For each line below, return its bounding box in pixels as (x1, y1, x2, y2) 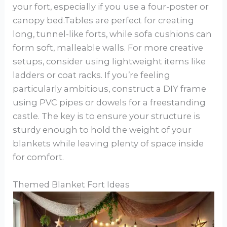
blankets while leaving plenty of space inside (13, 138, 204, 149)
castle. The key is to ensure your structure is (13, 111, 201, 122)
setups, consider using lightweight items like (13, 56, 206, 67)
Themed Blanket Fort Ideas (13, 179, 130, 190)
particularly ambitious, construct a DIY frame (13, 84, 207, 94)
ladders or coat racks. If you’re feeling (13, 70, 171, 81)
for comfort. (13, 152, 64, 163)
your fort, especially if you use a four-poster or (13, 2, 209, 12)
